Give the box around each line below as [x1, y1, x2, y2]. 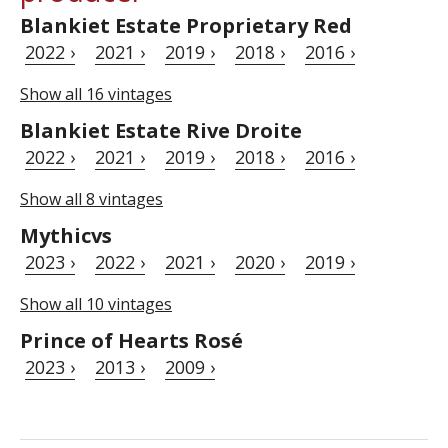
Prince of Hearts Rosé [20, 327, 243, 355]
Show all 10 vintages [20, 293, 172, 316]
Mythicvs [20, 222, 112, 250]
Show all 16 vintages [20, 83, 172, 106]
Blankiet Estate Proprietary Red [20, 12, 352, 40]
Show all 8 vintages [20, 188, 163, 211]
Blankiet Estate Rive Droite [20, 117, 302, 145]
